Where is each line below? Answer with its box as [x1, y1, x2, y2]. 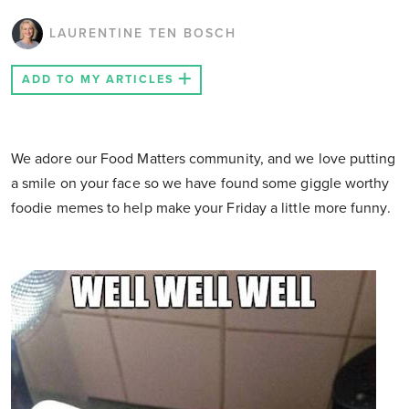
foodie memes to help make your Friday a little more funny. [11, 199, 391, 218]
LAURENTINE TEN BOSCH [49, 26, 236, 42]
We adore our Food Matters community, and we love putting [11, 150, 396, 169]
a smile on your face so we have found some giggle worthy [11, 174, 390, 194]
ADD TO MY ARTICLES [22, 72, 174, 88]
